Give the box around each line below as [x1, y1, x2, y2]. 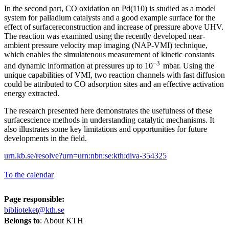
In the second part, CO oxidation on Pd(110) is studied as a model [4, 4, 216, 13]
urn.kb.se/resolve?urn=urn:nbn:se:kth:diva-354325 [4, 151, 167, 161]
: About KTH [40, 216, 83, 225]
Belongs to [4, 216, 40, 225]
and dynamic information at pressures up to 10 [4, 61, 153, 71]
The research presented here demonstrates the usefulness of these [4, 106, 212, 116]
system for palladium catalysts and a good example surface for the [4, 13, 215, 22]
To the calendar [4, 170, 54, 179]
